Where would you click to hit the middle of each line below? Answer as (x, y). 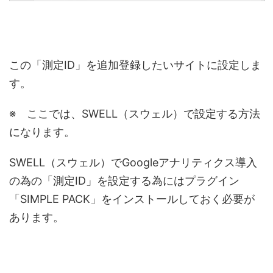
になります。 (42, 132)
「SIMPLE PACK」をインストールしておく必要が (132, 199)
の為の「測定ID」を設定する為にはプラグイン (124, 180)
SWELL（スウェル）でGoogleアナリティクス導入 (133, 162)
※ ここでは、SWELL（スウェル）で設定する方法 (135, 113)
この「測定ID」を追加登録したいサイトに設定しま (135, 65)
